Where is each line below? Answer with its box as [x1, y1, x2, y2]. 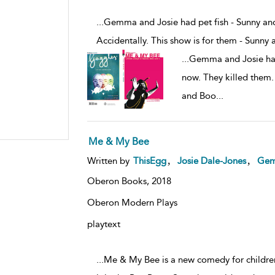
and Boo [181, 90, 216, 101]
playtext [87, 218, 120, 230]
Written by [87, 155, 132, 166]
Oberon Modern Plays [87, 196, 177, 208]
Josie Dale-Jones [177, 155, 246, 166]
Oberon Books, [87, 175, 152, 187]
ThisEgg [133, 155, 166, 166]
